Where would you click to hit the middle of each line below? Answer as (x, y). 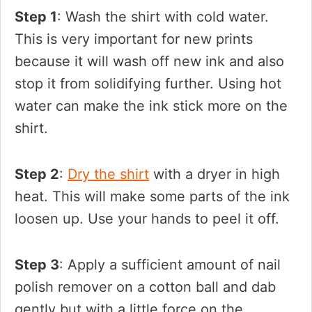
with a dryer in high (214, 174)
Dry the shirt (108, 174)
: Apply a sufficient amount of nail (170, 265)
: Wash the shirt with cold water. (163, 17)
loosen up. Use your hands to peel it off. (147, 219)
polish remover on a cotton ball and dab (145, 287)
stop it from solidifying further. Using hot (148, 84)
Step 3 (37, 265)
